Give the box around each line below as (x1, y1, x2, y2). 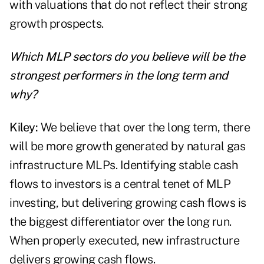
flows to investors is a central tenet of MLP (9, 177, 230, 192)
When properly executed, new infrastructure (9, 233, 239, 248)
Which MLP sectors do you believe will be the (9, 49, 245, 64)
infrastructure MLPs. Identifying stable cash (9, 158, 237, 173)
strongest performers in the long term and (9, 68, 228, 83)
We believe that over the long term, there (40, 120, 250, 135)
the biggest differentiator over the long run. (9, 214, 232, 229)
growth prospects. (9, 16, 104, 31)
